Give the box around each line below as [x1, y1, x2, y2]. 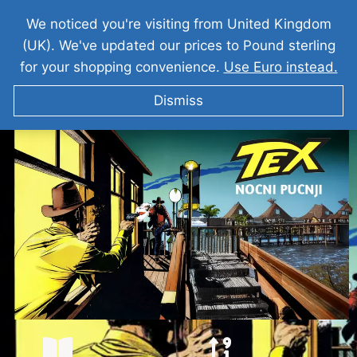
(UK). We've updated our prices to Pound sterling [22, 37, 335, 53]
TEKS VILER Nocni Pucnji [83, 108, 274, 127]
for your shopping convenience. [19, 59, 224, 75]
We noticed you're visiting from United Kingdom [25, 16, 331, 32]
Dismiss [154, 92, 203, 108]
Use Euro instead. [223, 59, 338, 75]
